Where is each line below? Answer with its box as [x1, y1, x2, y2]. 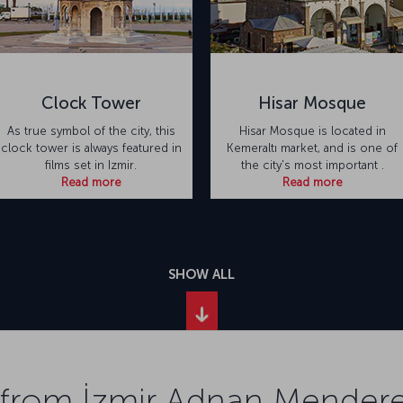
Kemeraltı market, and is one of [227, 112, 398, 126]
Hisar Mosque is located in [238, 94, 386, 109]
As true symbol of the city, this [6, 94, 175, 109]
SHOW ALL [168, 237, 235, 254]
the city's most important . [240, 129, 384, 143]
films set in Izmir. [45, 129, 137, 143]
